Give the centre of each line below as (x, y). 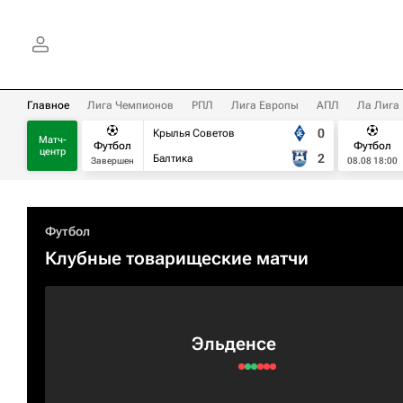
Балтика (173, 158)
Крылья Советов (194, 133)
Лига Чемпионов (130, 105)
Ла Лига (378, 105)
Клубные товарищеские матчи (177, 258)
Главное (48, 105)
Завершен (112, 160)
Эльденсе (234, 344)
